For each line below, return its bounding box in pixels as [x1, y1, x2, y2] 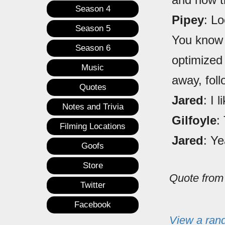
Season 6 [75, 43, 110, 53]
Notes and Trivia [62, 102, 124, 112]
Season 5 [75, 24, 110, 34]
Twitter [80, 180, 105, 190]
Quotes [79, 82, 106, 92]
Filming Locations [60, 122, 126, 132]
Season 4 [75, 4, 110, 14]
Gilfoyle [172, 114, 216, 128]
